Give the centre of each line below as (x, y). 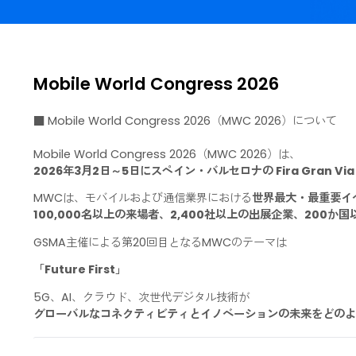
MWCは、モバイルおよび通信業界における (159, 259)
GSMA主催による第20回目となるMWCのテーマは (178, 309)
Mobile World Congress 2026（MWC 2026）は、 (186, 210)
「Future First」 (89, 339)
